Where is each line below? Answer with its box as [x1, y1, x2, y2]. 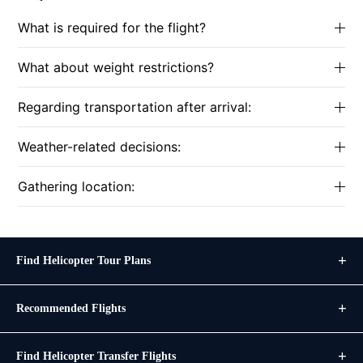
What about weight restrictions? [18, 59, 214, 75]
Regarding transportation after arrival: [18, 99, 251, 115]
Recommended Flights [16, 302, 126, 314]
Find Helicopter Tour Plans [16, 254, 151, 267]
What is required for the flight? [18, 19, 206, 36]
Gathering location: [18, 178, 135, 194]
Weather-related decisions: [18, 139, 181, 155]
